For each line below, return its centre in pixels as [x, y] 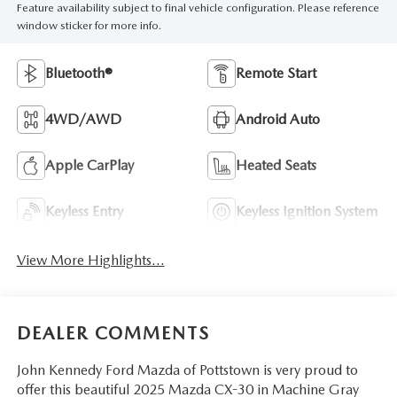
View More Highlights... [90, 261]
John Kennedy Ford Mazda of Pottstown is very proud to [187, 370]
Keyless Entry [84, 212]
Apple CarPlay [89, 166]
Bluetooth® [78, 74]
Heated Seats [276, 166]
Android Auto [278, 120]
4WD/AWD [83, 120]
